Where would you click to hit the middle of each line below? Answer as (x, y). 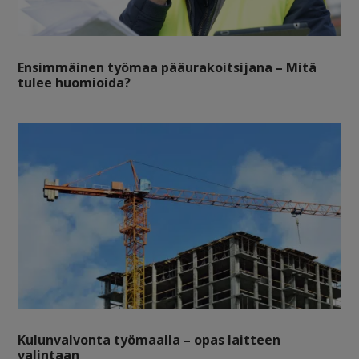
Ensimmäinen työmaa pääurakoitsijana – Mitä (167, 67)
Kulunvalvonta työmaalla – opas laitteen (149, 340)
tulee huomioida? (75, 82)
